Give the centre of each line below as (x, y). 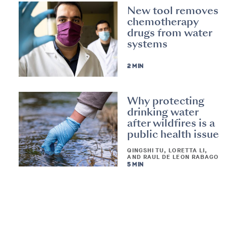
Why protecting (166, 101)
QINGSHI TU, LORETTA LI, (167, 151)
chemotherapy (163, 22)
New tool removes (173, 11)
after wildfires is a (171, 123)
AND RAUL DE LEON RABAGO (173, 157)
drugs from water (170, 33)
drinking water (163, 112)
